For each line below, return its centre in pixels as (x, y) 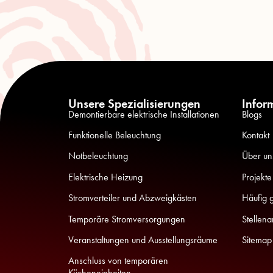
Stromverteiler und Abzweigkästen (133, 198)
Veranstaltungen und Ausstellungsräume (143, 239)
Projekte (257, 177)
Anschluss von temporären (118, 261)
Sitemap (257, 239)
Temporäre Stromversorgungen (127, 219)
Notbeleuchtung (98, 156)
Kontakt (256, 135)
